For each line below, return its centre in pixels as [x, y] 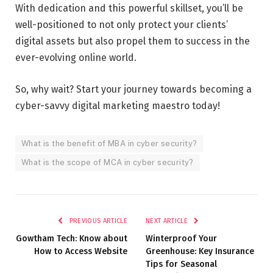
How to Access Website [81, 251]
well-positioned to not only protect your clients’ [122, 25]
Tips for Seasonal [181, 264]
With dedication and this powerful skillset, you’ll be [129, 9]
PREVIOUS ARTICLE [97, 221]
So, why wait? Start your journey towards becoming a [133, 89]
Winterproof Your [181, 238]
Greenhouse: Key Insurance [200, 251]
